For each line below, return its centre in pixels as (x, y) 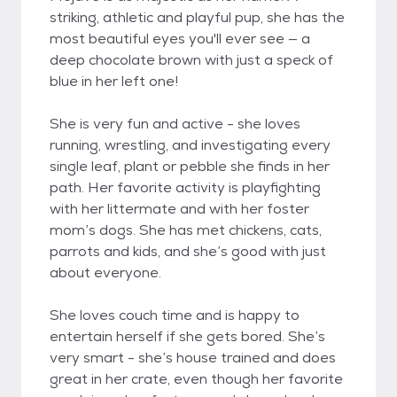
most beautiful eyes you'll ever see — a (180, 39)
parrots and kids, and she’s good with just (188, 251)
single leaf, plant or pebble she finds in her (190, 166)
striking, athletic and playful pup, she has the (197, 17)
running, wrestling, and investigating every (190, 145)
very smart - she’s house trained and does (193, 358)
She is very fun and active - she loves (175, 124)
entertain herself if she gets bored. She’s (187, 336)
